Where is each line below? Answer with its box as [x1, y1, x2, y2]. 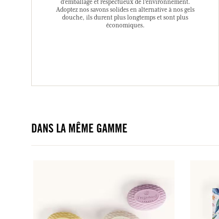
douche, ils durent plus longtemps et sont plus [62, 14, 189, 21]
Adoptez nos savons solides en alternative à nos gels [56, 6, 195, 13]
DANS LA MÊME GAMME [31, 124, 128, 136]
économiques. [106, 22, 145, 29]
